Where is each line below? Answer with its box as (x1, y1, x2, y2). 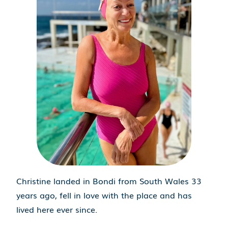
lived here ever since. (16, 203, 98, 215)
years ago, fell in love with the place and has (16, 188, 192, 201)
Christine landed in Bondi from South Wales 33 (16, 174, 202, 187)
